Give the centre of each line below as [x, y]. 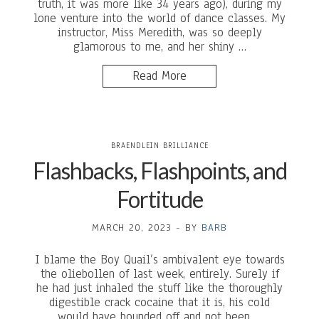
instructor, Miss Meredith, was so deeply [159, 32]
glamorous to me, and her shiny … [159, 47]
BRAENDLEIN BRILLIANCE [159, 146]
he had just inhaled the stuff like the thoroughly [159, 288]
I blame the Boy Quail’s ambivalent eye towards [159, 260]
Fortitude [159, 199]
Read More [159, 76]
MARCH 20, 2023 [132, 228]
